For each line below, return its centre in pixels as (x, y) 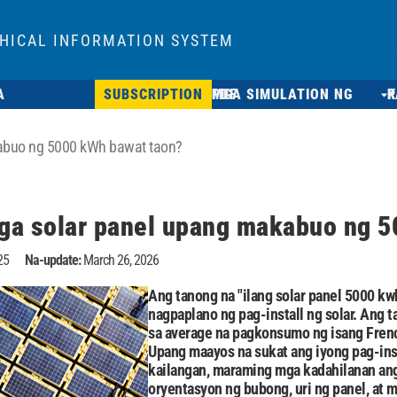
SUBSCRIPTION (154, 94)
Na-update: (53, 260)
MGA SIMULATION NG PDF (225, 94)
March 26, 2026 (121, 260)
